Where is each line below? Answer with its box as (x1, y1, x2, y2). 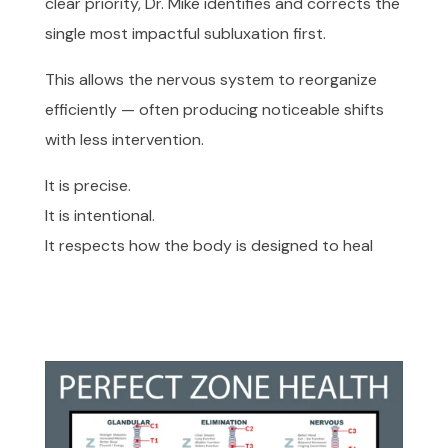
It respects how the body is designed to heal (44, 235, 373, 257)
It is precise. (44, 175, 131, 197)
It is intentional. (44, 205, 155, 227)
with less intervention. (44, 129, 204, 151)
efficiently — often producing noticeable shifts (44, 99, 384, 121)
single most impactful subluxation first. (44, 23, 326, 45)
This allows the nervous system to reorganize (44, 69, 377, 91)
